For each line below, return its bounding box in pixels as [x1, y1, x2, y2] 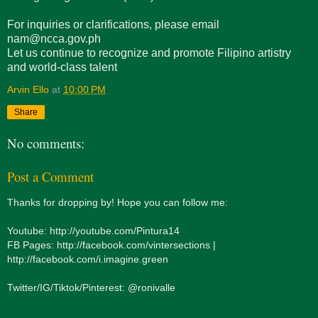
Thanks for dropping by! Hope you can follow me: [7, 197, 228, 209]
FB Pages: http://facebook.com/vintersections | [7, 239, 216, 251]
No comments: [7, 134, 84, 153]
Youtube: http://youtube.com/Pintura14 [7, 225, 180, 237]
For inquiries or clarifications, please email [7, 18, 219, 31]
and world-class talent [7, 60, 117, 73]
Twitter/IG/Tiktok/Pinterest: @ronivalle [7, 282, 175, 294]
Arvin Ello [7, 83, 49, 95]
